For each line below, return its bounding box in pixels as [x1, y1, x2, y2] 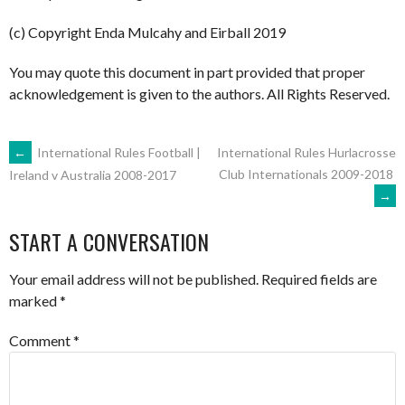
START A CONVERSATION [9, 224, 209, 258]
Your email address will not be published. [9, 269, 259, 287]
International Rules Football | [34, 144, 201, 160]
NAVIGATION [8, 188, 154, 237]
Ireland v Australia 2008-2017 [9, 166, 176, 183]
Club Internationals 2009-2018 [219, 165, 396, 182]
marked [9, 291, 60, 309]
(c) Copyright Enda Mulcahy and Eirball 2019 [9, 23, 286, 41]
